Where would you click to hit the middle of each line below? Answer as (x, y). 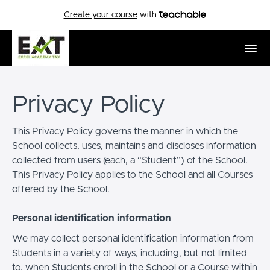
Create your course (100, 15)
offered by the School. (61, 189)
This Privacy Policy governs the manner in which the (125, 131)
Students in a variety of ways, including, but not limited (130, 253)
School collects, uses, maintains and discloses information (134, 146)
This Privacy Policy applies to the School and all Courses (132, 174)
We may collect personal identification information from (133, 238)
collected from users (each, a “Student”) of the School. (130, 160)
